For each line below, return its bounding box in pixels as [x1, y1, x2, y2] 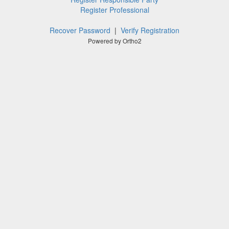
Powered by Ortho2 [87, 36, 142, 45]
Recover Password [50, 25, 110, 35]
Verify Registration [121, 25, 179, 35]
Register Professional [80, 5, 149, 15]
